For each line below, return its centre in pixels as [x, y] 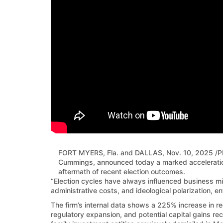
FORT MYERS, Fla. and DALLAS [110, 153]
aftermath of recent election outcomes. [122, 171]
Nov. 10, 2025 [190, 153]
